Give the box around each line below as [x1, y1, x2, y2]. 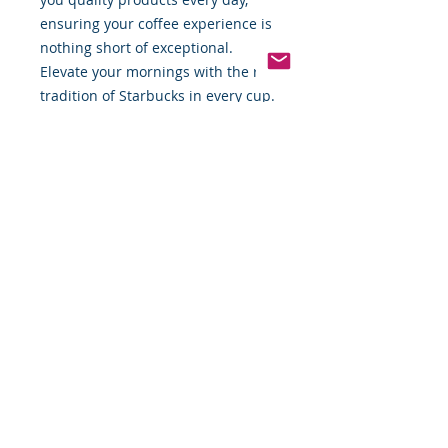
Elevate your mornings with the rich [40, 62, 279, 82]
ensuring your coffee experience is [40, 14, 272, 34]
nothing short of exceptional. [40, 38, 233, 58]
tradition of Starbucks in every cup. [40, 86, 275, 106]
